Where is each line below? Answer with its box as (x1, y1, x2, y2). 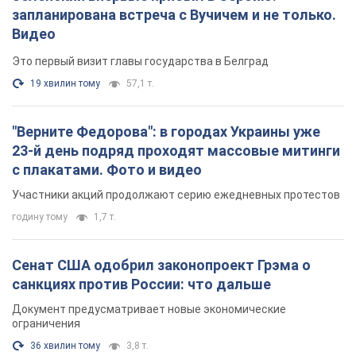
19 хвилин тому (30, 78, 100, 90)
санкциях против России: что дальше (12, 276, 271, 293)
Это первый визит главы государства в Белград (12, 55, 269, 68)
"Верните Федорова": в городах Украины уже (12, 123, 320, 141)
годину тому (12, 211, 68, 223)
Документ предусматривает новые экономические (12, 303, 286, 316)
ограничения (12, 317, 80, 331)
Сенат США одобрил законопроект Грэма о (12, 257, 311, 274)
